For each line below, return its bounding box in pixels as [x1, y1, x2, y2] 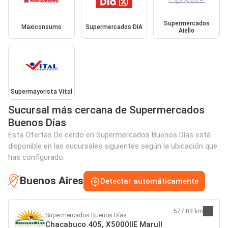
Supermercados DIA [85, 23, 142, 31]
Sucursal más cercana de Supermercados [8, 103, 205, 116]
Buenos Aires [20, 175, 83, 187]
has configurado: [8, 152, 65, 162]
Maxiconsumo [21, 23, 62, 31]
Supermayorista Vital [10, 88, 72, 95]
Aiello [179, 27, 195, 35]
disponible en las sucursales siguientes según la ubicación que [8, 141, 217, 151]
